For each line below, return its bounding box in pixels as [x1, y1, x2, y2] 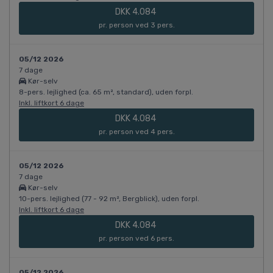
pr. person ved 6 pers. [99, 234, 174, 243]
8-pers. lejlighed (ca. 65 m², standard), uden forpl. [19, 88, 193, 97]
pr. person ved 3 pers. [98, 21, 175, 30]
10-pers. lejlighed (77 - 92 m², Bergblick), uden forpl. [19, 194, 199, 204]
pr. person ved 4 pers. [98, 127, 175, 136]
